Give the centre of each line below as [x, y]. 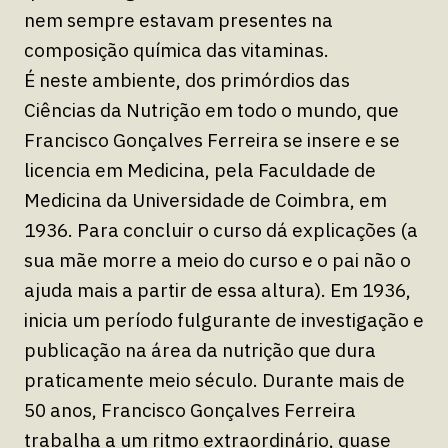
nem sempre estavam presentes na [178, 19]
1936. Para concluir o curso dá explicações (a [221, 229]
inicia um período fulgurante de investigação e [224, 319]
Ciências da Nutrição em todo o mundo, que [211, 109]
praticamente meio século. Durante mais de [214, 379]
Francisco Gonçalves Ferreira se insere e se [212, 139]
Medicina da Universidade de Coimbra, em [205, 199]
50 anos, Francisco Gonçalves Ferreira [190, 409]
